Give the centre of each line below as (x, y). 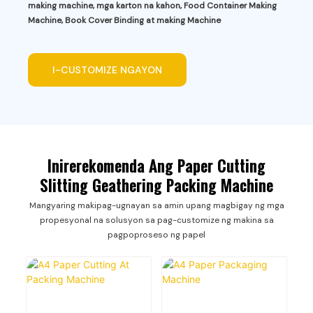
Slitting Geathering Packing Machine (156, 185)
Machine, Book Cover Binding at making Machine (125, 21)
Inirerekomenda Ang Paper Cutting (156, 166)
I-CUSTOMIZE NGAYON (108, 70)
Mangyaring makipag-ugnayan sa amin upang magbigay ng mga (156, 205)
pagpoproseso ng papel (156, 234)
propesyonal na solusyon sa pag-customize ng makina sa (156, 220)
